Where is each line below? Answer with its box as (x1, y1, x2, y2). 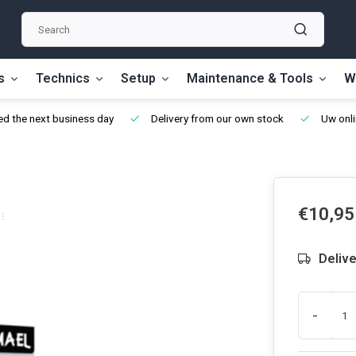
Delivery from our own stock (149, 112, 284, 125)
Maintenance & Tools (187, 71, 313, 86)
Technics (36, 71, 90, 86)
